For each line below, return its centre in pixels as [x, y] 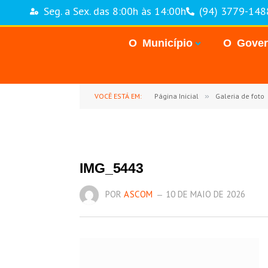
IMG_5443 [112, 168]
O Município [160, 43]
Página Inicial [176, 96]
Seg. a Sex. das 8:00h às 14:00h [115, 11]
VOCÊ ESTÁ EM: [118, 96]
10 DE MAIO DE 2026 [205, 194]
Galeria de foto [240, 96]
